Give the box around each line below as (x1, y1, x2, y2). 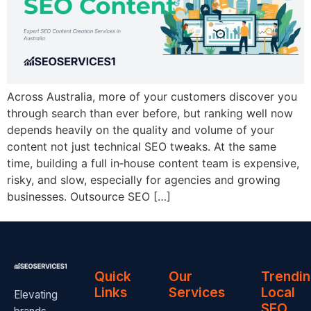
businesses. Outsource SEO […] (7, 189, 171, 203)
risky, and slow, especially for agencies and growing (7, 172, 280, 187)
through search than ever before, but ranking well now (7, 106, 293, 120)
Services (169, 284, 225, 301)
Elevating (14, 287, 58, 301)
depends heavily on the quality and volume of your (7, 122, 274, 137)
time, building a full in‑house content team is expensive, (7, 155, 299, 170)
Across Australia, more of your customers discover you (7, 89, 297, 103)
